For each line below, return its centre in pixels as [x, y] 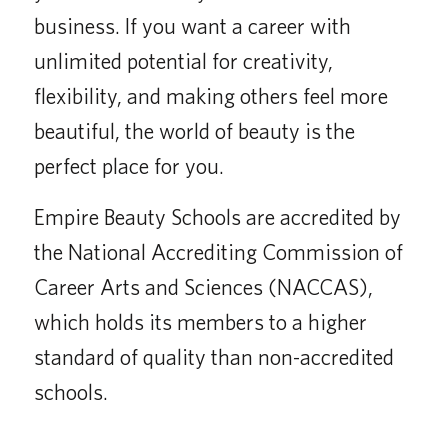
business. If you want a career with [192, 26]
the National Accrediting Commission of [218, 252]
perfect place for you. [129, 166]
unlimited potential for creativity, [183, 61]
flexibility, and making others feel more [211, 96]
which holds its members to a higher [200, 322]
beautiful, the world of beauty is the [194, 131]
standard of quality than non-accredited [214, 357]
